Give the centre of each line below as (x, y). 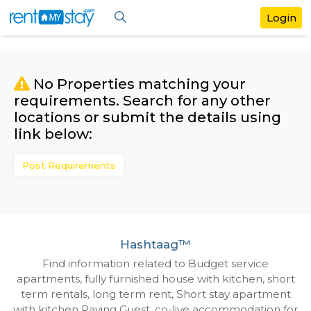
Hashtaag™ (183, 288)
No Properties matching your (162, 98)
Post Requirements (81, 194)
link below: (62, 157)
